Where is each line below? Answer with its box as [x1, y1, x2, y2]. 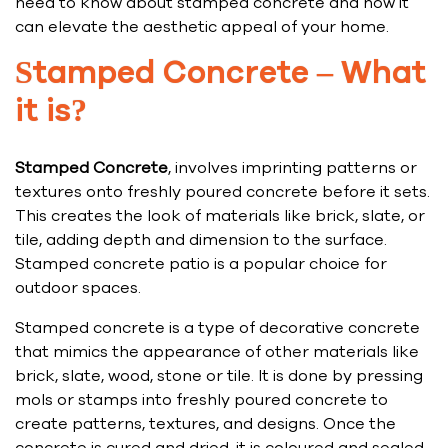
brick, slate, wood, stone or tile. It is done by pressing [15, 365, 423, 388]
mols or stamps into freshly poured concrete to [15, 389, 388, 412]
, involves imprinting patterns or [168, 157, 417, 180]
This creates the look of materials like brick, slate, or [15, 205, 425, 228]
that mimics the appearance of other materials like [15, 341, 419, 364]
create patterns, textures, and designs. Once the [15, 413, 396, 436]
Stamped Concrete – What [15, 58, 426, 91]
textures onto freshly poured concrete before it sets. [15, 181, 430, 204]
